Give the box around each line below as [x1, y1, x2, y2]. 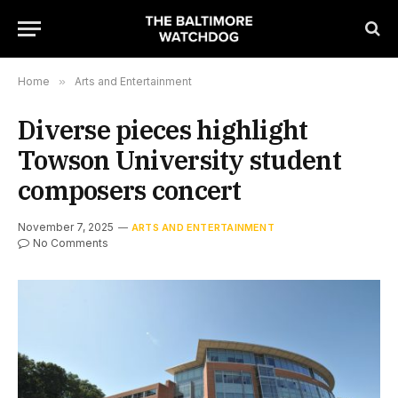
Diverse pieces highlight [18, 113, 308, 147]
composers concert [18, 173, 242, 207]
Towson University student [18, 143, 341, 177]
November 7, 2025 [18, 220, 114, 234]
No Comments [33, 236, 108, 250]
